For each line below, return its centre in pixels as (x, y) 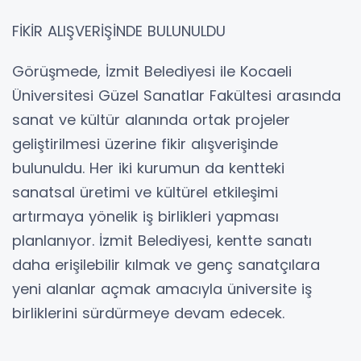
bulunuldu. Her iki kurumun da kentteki (148, 168)
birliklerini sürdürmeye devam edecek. (148, 313)
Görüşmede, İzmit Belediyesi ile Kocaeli (152, 71)
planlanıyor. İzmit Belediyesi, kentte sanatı (162, 240)
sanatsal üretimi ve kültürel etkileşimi (145, 192)
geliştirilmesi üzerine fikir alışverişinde (145, 143)
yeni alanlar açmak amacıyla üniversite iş (162, 288)
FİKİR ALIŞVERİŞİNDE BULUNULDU (119, 31)
